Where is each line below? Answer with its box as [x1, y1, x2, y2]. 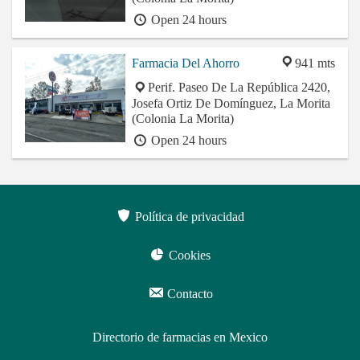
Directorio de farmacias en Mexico [92, 330, 268, 345]
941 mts [295, 56, 335, 71]
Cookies [166, 248, 211, 263]
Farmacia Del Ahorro [132, 56, 239, 71]
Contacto [163, 287, 213, 301]
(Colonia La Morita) [132, 112, 234, 126]
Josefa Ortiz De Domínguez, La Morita [132, 96, 330, 111]
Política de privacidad [132, 210, 244, 224]
